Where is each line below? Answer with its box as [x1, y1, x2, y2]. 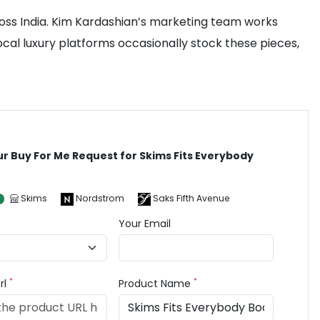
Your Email [119, 216, 171, 231]
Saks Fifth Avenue [153, 192, 231, 204]
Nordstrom [76, 192, 125, 204]
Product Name [119, 276, 194, 291]
